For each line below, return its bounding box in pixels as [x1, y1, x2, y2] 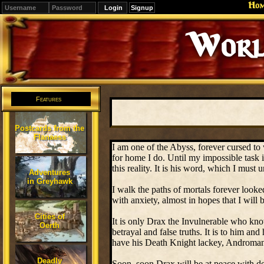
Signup [131, 4, 153, 11]
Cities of [34, 212, 65, 221]
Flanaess [33, 133, 66, 141]
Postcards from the [15, 124, 84, 133]
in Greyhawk [27, 177, 72, 186]
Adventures [29, 168, 70, 177]
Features [36, 95, 61, 103]
